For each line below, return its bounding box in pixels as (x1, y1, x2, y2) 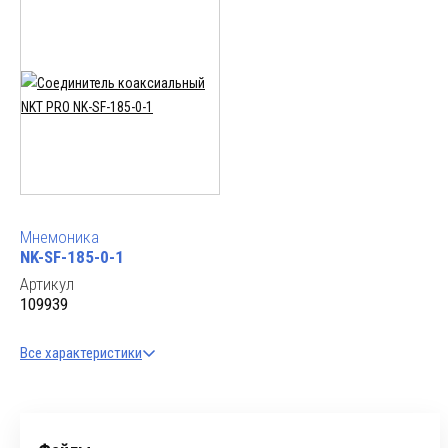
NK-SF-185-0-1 (20, 247, 124, 267)
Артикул (20, 274, 74, 294)
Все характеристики (20, 344, 142, 362)
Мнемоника (20, 227, 99, 247)
